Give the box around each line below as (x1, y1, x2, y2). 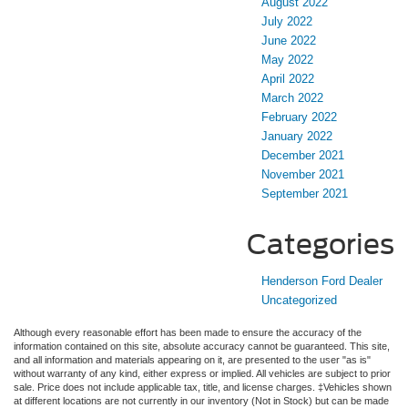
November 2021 (261, 168, 344, 182)
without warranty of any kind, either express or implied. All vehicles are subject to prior (14, 368, 391, 380)
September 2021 (261, 187, 348, 201)
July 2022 (261, 15, 312, 29)
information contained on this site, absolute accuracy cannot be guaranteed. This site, (14, 341, 390, 352)
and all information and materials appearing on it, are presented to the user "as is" (14, 354, 371, 366)
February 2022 (261, 110, 337, 125)
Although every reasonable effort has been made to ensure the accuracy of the (14, 327, 362, 339)
